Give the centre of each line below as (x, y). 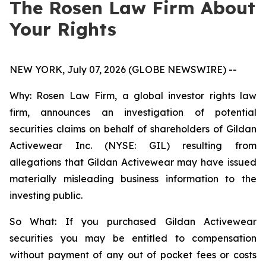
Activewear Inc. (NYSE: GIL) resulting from (133, 145)
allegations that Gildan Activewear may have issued (133, 162)
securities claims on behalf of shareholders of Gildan (133, 129)
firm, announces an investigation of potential (133, 112)
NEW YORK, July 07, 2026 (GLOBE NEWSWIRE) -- (123, 69)
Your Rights (63, 29)
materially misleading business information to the (133, 179)
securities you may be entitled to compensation (133, 238)
